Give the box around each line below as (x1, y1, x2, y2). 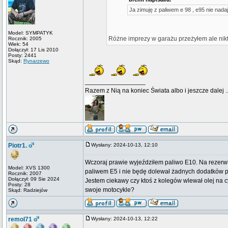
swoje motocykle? (85, 186, 134, 193)
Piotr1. (8, 142, 27, 149)
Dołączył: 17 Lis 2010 (8, 47, 59, 52)
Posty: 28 (8, 182, 31, 187)
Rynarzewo (23, 58, 49, 64)
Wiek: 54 (8, 41, 28, 47)
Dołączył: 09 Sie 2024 (8, 176, 60, 182)
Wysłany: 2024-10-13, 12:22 (91, 216, 162, 221)
